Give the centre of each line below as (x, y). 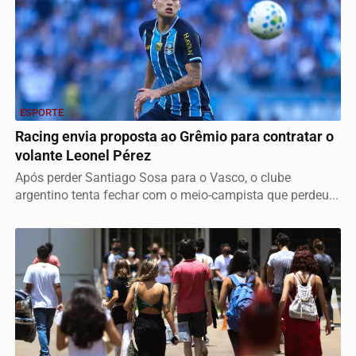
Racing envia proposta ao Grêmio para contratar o (174, 137)
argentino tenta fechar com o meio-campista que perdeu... (177, 195)
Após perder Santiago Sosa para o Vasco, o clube (153, 178)
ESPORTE (42, 112)
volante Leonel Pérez (83, 156)
